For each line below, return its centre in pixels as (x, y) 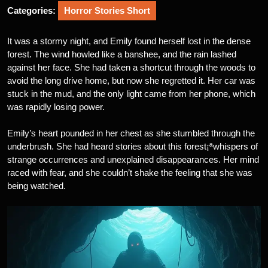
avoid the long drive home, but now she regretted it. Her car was (131, 80)
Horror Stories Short (107, 10)
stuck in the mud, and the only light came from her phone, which (131, 94)
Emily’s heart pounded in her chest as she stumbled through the (131, 133)
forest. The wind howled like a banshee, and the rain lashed (122, 54)
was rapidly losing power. (56, 107)
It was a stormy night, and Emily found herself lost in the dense (129, 41)
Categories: (31, 10)
